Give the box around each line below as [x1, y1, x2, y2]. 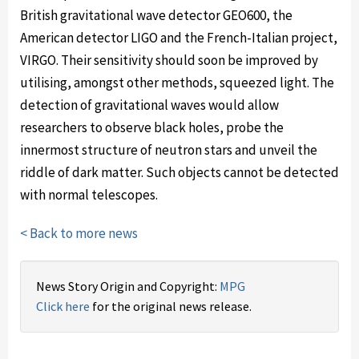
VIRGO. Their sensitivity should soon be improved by [20, 51, 318, 69]
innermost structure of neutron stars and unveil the [20, 141, 317, 159]
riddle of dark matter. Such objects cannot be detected [20, 163, 339, 181]
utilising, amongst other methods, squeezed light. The [20, 74, 334, 91]
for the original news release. [90, 298, 252, 314]
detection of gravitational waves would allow [20, 96, 279, 114]
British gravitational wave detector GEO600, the [20, 6, 292, 24]
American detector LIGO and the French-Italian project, [20, 29, 337, 46]
